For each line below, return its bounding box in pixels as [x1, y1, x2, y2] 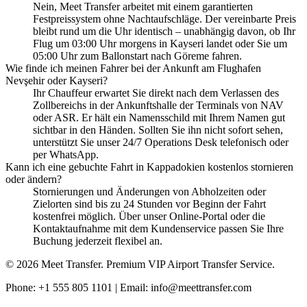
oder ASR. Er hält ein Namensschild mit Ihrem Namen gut [33, 111, 285, 123]
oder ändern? [5, 173, 62, 185]
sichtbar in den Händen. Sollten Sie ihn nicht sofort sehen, [33, 123, 283, 136]
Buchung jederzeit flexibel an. [33, 234, 162, 247]
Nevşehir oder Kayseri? [5, 74, 108, 86]
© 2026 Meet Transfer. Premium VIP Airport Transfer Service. [5, 258, 275, 270]
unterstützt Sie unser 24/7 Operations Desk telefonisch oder [33, 136, 288, 148]
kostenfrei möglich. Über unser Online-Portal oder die [33, 210, 265, 222]
